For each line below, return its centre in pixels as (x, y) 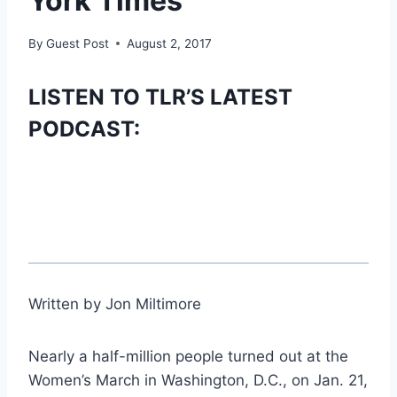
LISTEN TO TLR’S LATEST (160, 97)
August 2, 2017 (170, 43)
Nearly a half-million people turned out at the (188, 356)
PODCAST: (84, 128)
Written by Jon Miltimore (115, 304)
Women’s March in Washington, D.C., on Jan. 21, (198, 380)
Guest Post (78, 43)
